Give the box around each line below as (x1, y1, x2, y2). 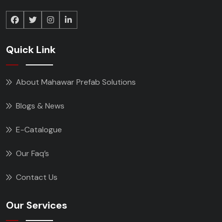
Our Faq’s (16, 148, 49, 159)
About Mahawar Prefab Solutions (16, 76, 136, 87)
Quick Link (6, 43, 55, 56)
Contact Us (16, 171, 57, 182)
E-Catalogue (16, 124, 62, 135)
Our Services (6, 198, 67, 212)
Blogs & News (16, 100, 64, 111)
